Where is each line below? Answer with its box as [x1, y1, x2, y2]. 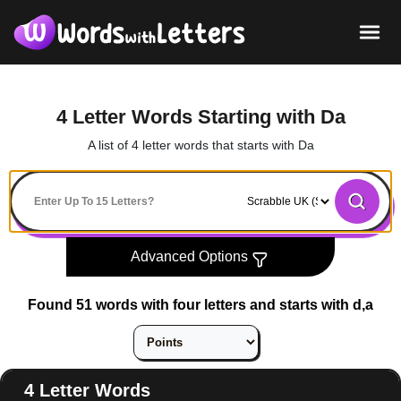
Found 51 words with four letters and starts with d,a [28, 296, 373, 312]
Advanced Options [130, 248, 252, 264]
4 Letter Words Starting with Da [55, 105, 346, 128]
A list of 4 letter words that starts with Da [87, 137, 314, 152]
